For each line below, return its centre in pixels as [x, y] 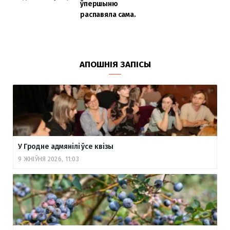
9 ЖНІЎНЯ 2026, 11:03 [49, 159]
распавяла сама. [108, 15]
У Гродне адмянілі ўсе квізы [66, 147]
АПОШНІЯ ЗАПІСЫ [115, 65]
